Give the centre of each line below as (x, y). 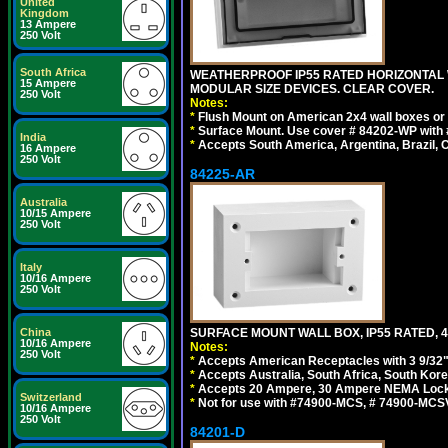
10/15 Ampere (55, 213)
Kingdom (44, 13)
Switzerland (51, 397)
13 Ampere (48, 24)
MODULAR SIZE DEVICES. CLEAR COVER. (312, 89)
